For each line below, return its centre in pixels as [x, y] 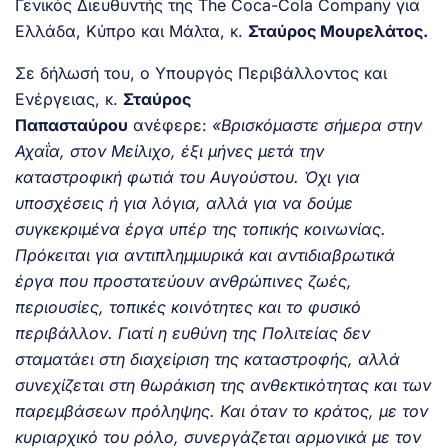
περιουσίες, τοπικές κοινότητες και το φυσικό [188, 306]
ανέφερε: [170, 124]
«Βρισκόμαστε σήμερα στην [317, 124]
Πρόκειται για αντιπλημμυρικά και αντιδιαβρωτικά [205, 254]
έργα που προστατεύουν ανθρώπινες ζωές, [183, 280]
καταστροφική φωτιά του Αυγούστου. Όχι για [187, 176]
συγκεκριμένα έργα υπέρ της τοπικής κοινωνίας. [200, 228]
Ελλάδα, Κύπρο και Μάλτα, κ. [131, 30]
